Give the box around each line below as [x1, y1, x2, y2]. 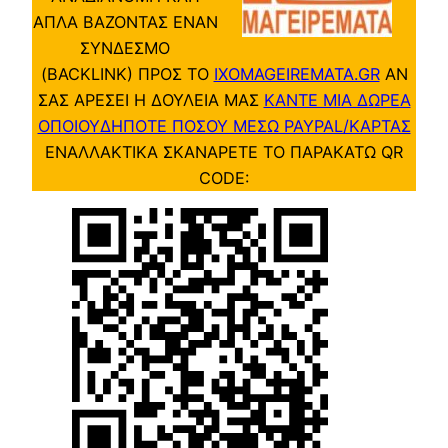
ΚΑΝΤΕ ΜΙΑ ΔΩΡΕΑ [263, 90, 411, 111]
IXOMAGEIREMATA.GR [213, 64, 380, 85]
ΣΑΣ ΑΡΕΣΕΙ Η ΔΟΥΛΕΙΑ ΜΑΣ [37, 90, 264, 111]
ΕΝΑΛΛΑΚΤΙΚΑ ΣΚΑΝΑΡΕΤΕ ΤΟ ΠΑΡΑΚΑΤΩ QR [45, 142, 403, 163]
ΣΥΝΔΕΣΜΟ [80, 38, 170, 59]
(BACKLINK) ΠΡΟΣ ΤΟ [40, 64, 214, 85]
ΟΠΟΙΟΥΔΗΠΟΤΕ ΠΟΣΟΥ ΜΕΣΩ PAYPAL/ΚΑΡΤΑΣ [37, 116, 411, 137]
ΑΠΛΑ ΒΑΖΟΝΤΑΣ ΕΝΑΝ [32, 12, 218, 33]
